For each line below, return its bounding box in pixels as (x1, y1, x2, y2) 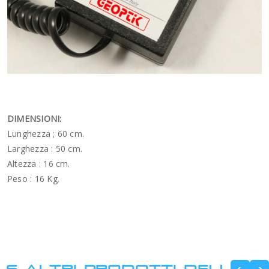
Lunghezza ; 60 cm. (7, 127, 85, 139)
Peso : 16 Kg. (7, 172, 59, 184)
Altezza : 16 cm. (7, 157, 70, 169)
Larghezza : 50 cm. (7, 142, 83, 154)
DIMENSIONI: (7, 112, 62, 124)
